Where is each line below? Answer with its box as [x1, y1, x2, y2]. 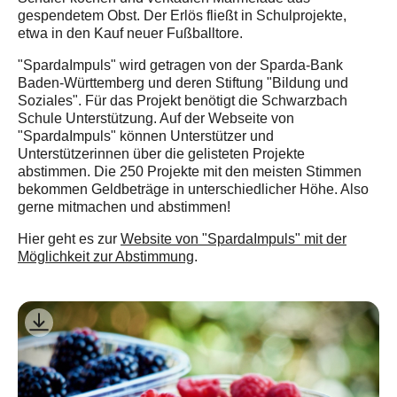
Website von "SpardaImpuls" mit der [121, 230, 346, 248]
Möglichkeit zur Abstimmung [18, 247, 194, 266]
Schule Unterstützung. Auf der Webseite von [18, 109, 294, 128]
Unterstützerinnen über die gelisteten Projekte [18, 144, 305, 163]
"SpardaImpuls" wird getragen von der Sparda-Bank [18, 56, 343, 74]
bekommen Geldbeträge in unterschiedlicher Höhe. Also [18, 180, 369, 198]
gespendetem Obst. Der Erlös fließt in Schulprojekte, [18, 6, 346, 25]
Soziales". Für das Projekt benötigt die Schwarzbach [18, 91, 347, 110]
